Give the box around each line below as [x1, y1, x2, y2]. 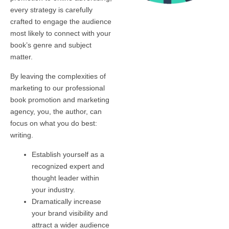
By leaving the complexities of [10, 72, 106, 81]
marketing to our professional [10, 84, 105, 93]
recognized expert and [32, 162, 104, 171]
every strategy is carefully [10, 6, 93, 14]
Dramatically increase [32, 197, 101, 206]
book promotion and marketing [10, 96, 109, 104]
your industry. [32, 186, 75, 194]
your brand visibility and [32, 209, 108, 218]
